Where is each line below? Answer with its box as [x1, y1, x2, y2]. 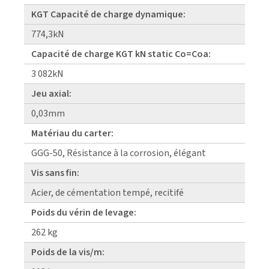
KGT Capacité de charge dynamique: [31, 7, 186, 21]
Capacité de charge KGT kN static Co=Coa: [31, 47, 211, 61]
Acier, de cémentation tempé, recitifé [31, 186, 184, 199]
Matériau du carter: [31, 126, 113, 140]
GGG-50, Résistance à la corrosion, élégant [31, 146, 206, 160]
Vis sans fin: [31, 166, 79, 180]
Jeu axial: [31, 86, 71, 100]
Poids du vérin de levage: [31, 205, 136, 219]
